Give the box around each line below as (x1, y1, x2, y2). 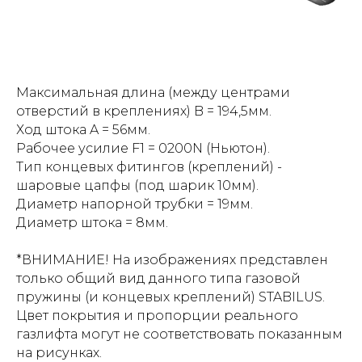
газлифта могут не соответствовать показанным (16, 326, 343, 342)
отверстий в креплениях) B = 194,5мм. (16, 103, 271, 119)
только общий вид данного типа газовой (16, 271, 301, 286)
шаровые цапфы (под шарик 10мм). (16, 178, 259, 193)
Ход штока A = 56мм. (16, 122, 150, 137)
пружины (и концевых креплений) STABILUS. (16, 289, 325, 305)
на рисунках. (16, 345, 102, 360)
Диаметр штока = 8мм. (16, 215, 168, 230)
